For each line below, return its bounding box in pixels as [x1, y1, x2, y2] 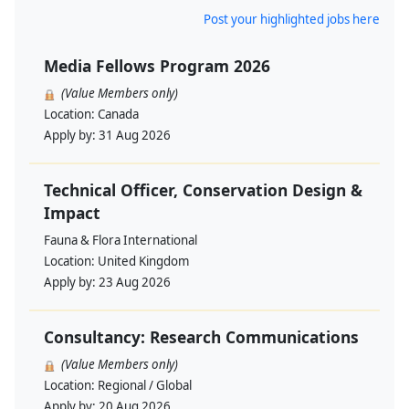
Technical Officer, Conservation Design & [44, 179, 362, 202]
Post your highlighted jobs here [204, 11, 380, 28]
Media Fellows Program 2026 [44, 55, 270, 78]
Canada [98, 106, 139, 123]
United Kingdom [98, 253, 189, 270]
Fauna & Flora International [44, 232, 197, 249]
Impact [44, 202, 100, 225]
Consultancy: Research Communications [44, 326, 359, 349]
